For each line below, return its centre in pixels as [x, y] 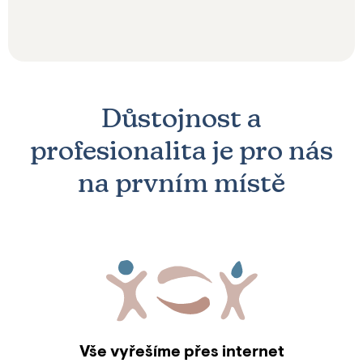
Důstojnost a [181, 118]
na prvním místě [181, 183]
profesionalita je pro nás [181, 151]
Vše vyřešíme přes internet [181, 353]
